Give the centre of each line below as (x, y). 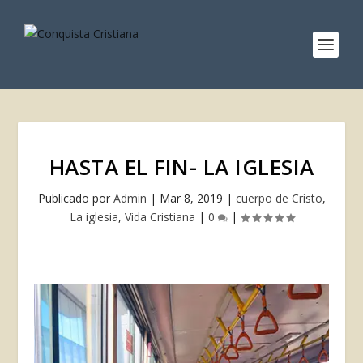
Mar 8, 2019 (191, 198)
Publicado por (75, 198)
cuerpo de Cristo (279, 198)
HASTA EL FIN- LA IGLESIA (181, 167)
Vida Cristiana (160, 217)
